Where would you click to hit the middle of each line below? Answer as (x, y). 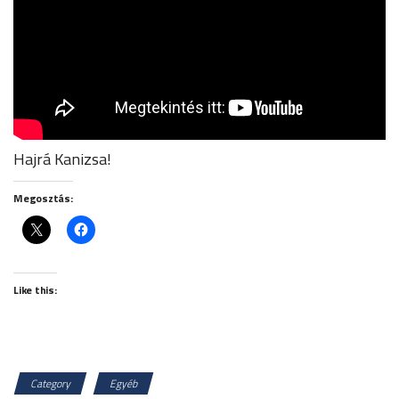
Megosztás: (43, 198)
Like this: (35, 289)
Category (50, 383)
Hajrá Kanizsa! (62, 159)
